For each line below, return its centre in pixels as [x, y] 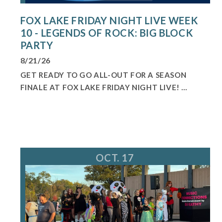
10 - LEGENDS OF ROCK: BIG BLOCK [107, 33]
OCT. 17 [115, 157]
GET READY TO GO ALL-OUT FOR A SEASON [103, 75]
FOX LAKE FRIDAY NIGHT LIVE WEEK [109, 21]
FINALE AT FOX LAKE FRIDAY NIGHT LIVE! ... [104, 87]
